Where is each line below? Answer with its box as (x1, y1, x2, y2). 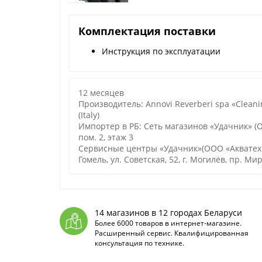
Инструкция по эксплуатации (102, 46, 220, 57)
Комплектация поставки (78, 24, 216, 38)
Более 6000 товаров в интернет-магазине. (95, 218, 242, 228)
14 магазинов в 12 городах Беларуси (95, 207, 242, 218)
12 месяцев (78, 87, 124, 98)
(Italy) (78, 109, 99, 120)
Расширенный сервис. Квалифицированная (95, 228, 249, 238)
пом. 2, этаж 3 (78, 132, 133, 143)
